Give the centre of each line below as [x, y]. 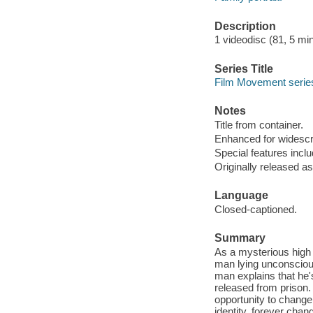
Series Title [243, 68]
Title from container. [259, 124]
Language [241, 196]
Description [245, 26]
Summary [240, 238]
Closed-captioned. [255, 209]
